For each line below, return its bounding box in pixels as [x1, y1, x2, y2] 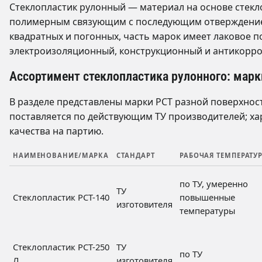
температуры [180, 204, 235, 216]
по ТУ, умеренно [180, 177, 248, 189]
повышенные [180, 191, 235, 203]
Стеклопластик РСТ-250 [13, 240, 109, 253]
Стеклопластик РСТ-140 [13, 191, 109, 203]
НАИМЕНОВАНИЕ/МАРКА [13, 150, 109, 160]
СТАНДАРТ [116, 150, 156, 160]
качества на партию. [9, 124, 104, 137]
